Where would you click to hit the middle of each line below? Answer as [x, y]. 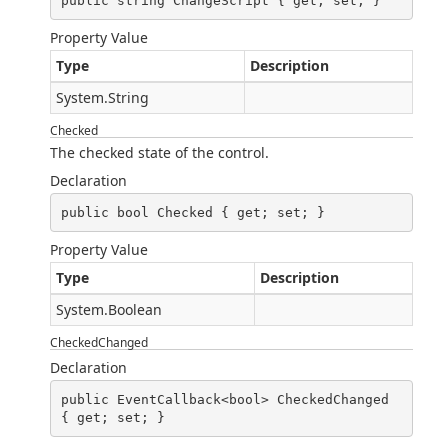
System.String [102, 97]
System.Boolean [109, 309]
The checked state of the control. [159, 152]
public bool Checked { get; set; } [192, 212]
